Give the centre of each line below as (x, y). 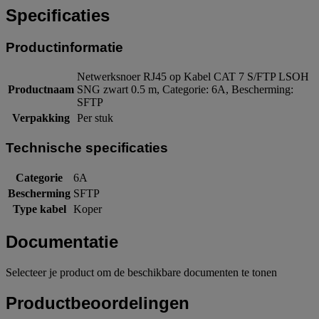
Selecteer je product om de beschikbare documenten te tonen (141, 272)
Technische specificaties (87, 148)
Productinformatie (64, 47)
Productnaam (41, 90)
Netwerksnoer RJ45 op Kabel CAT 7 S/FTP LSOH (193, 77)
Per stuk (95, 118)
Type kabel (39, 209)
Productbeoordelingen (98, 303)
